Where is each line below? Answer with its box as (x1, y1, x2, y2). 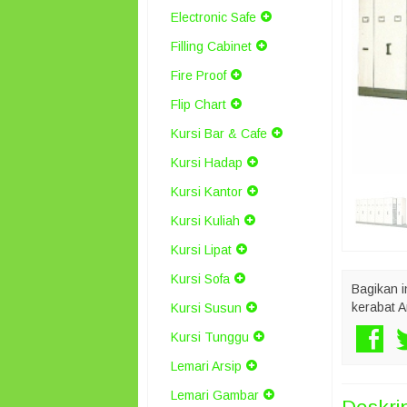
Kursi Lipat (171, 243, 232, 257)
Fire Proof (171, 68, 226, 83)
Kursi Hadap (171, 155, 243, 170)
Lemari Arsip (171, 359, 242, 373)
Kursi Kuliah (171, 213, 240, 228)
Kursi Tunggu (171, 330, 249, 344)
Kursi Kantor (171, 184, 243, 199)
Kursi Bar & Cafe (171, 126, 267, 141)
